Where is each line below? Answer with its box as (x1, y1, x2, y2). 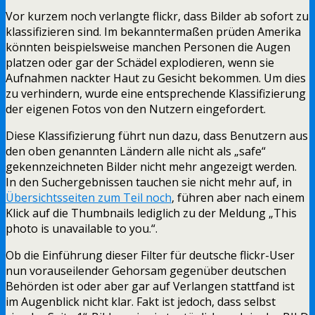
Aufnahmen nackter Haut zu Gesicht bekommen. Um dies (6, 70, 306, 86)
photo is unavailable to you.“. (6, 220, 157, 236)
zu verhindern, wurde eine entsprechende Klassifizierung (6, 85, 306, 101)
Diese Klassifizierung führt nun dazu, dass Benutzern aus (6, 127, 308, 143)
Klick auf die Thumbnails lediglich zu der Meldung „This (6, 205, 297, 221)
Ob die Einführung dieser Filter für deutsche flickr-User (6, 247, 295, 263)
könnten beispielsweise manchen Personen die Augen (6, 39, 290, 55)
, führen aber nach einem (172, 189, 304, 205)
